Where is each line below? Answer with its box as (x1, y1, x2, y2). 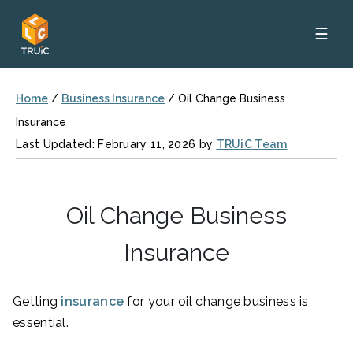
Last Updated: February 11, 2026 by (16, 138, 217, 150)
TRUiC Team (216, 138, 288, 150)
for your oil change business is (124, 294, 309, 309)
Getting (13, 294, 61, 309)
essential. (13, 315, 69, 330)
